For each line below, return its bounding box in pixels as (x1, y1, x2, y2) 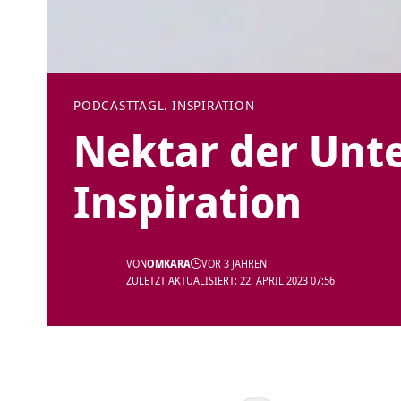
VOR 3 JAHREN (200, 257, 267, 271)
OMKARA (146, 257, 191, 271)
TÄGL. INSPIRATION (132, 97, 255, 115)
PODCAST (73, 97, 133, 115)
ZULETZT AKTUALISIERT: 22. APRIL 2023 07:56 (125, 274, 335, 288)
